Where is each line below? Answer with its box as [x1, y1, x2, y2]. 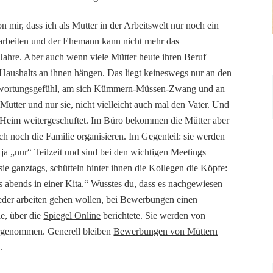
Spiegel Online [43, 210, 101, 221]
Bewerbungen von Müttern [113, 225, 218, 236]
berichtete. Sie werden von [101, 210, 206, 221]
